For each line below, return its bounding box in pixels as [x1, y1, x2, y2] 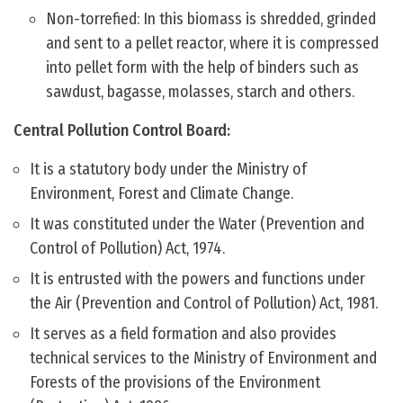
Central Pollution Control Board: [13, 121, 230, 141]
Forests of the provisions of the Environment [30, 372, 320, 393]
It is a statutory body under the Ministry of [30, 159, 307, 180]
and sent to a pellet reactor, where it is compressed [46, 33, 379, 54]
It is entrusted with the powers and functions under [30, 269, 365, 290]
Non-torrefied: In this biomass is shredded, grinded [46, 9, 376, 30]
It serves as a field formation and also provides [30, 324, 336, 345]
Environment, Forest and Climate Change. [30, 184, 293, 204]
